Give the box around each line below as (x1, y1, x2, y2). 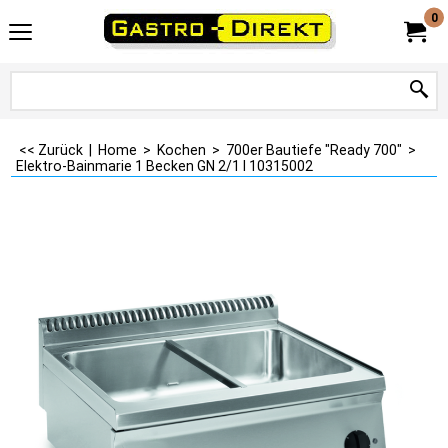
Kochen (157, 142, 206, 158)
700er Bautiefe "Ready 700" (226, 142, 402, 158)
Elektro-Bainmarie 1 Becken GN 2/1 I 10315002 (16, 158, 313, 174)
